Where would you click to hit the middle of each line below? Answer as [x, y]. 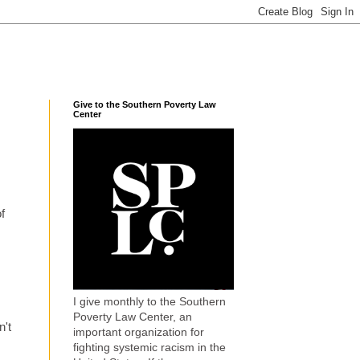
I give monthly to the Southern [149, 302]
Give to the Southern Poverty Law [145, 104]
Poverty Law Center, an [133, 317]
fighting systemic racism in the [149, 348]
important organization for [139, 332]
